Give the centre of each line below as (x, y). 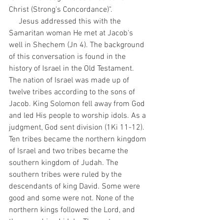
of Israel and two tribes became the (69, 151)
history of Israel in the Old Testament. (72, 69)
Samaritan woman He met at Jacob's (72, 33)
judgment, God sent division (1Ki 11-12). (78, 128)
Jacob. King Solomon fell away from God (78, 104)
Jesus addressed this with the (14, 22)
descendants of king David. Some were (75, 187)
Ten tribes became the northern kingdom (79, 139)
